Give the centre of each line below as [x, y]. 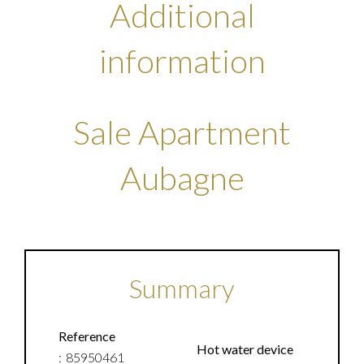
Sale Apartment [182, 132]
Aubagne [182, 178]
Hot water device [245, 349]
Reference [87, 336]
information [182, 61]
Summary [182, 288]
